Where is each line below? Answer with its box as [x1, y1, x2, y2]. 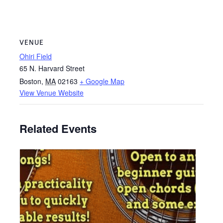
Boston [19, 76, 41, 87]
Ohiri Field [19, 51, 52, 62]
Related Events [19, 120, 97, 137]
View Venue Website [19, 88, 84, 98]
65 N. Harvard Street [19, 63, 85, 74]
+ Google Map [80, 76, 124, 87]
